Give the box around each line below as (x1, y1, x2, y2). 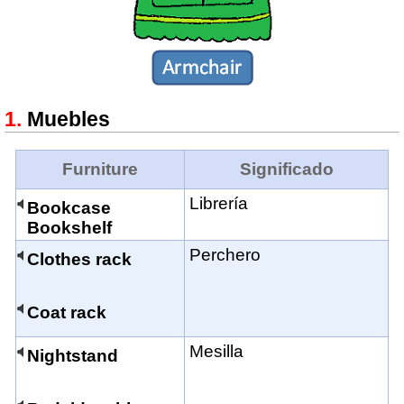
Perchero (189, 245, 261, 265)
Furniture (62, 160, 138, 179)
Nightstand (27, 346, 118, 366)
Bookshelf (27, 218, 112, 238)
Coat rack (27, 303, 106, 323)
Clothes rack (27, 250, 132, 270)
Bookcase (27, 198, 111, 218)
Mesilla (189, 342, 243, 362)
